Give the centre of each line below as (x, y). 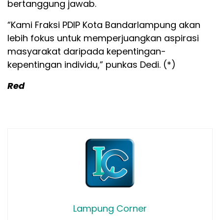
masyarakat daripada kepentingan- (87, 52)
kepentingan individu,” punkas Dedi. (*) (92, 65)
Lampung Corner (110, 209)
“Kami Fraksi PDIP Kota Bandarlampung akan (104, 25)
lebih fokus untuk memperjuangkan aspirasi (103, 38)
